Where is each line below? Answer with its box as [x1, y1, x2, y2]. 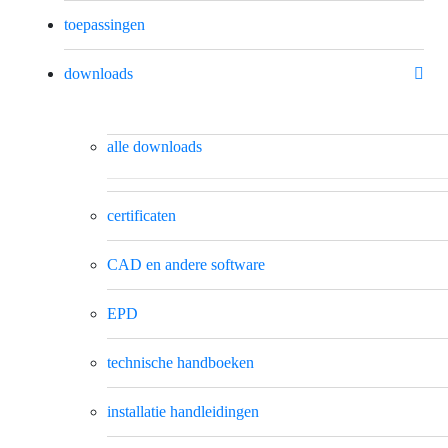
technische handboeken [107, 353, 254, 371]
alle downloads [107, 137, 202, 155]
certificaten [107, 206, 176, 224]
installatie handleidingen [107, 402, 259, 420]
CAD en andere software [107, 255, 265, 273]
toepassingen [64, 15, 145, 33]
